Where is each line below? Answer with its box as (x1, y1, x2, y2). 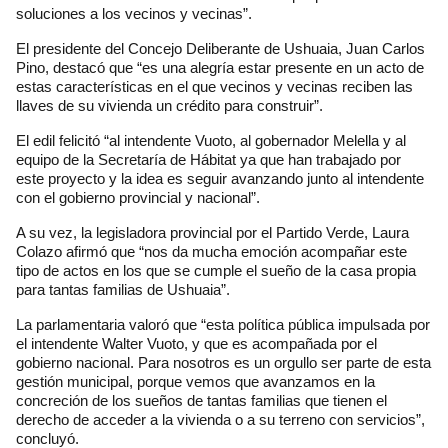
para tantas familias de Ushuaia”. (16, 281, 230, 299)
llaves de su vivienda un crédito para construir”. (16, 97, 323, 115)
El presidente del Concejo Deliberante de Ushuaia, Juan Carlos (16, 40, 425, 58)
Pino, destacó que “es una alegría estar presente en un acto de (16, 59, 424, 77)
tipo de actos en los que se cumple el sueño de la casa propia (16, 262, 416, 280)
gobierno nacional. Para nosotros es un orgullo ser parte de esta (16, 354, 431, 372)
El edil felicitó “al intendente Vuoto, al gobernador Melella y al (16, 132, 406, 150)
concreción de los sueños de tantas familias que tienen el (16, 392, 387, 410)
